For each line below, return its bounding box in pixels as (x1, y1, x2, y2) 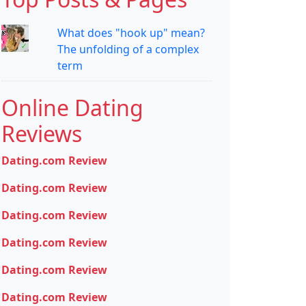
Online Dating (1, 93, 143, 123)
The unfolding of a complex (57, 42, 199, 57)
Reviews (1, 119, 82, 149)
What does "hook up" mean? (57, 25, 205, 41)
